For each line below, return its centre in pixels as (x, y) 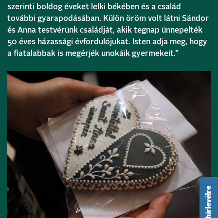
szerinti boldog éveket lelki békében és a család (94, 7)
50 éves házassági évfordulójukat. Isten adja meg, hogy (107, 42)
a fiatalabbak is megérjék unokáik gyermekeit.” (93, 54)
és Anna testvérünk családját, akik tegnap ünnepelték (105, 30)
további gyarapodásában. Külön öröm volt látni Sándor (108, 18)
